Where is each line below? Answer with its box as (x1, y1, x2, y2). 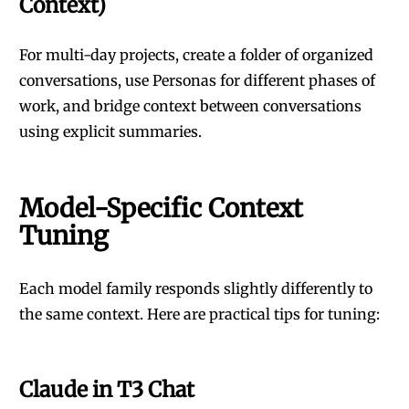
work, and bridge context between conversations (19, 97, 362, 115)
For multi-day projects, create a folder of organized (19, 46, 373, 64)
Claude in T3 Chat (19, 376, 194, 403)
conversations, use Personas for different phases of (19, 71, 375, 89)
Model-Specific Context (19, 193, 303, 225)
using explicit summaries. (19, 122, 202, 141)
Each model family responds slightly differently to (19, 279, 372, 298)
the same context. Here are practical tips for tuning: (19, 305, 380, 323)
